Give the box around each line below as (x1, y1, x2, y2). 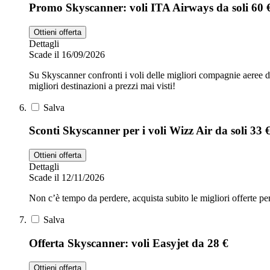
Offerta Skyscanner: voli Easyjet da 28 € (29, 236, 228, 250)
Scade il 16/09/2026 (29, 49, 105, 60)
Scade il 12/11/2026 (29, 172, 104, 183)
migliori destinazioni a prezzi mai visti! (29, 80, 175, 91)
